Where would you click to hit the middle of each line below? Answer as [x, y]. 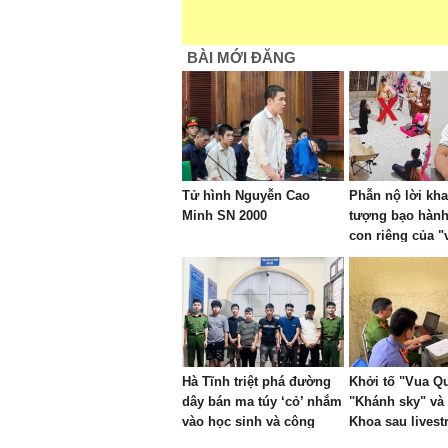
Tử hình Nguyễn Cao [246, 195]
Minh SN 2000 [224, 215]
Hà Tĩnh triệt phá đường [256, 381]
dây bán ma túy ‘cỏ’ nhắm [262, 401]
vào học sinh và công [248, 421]
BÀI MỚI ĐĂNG [241, 57]
